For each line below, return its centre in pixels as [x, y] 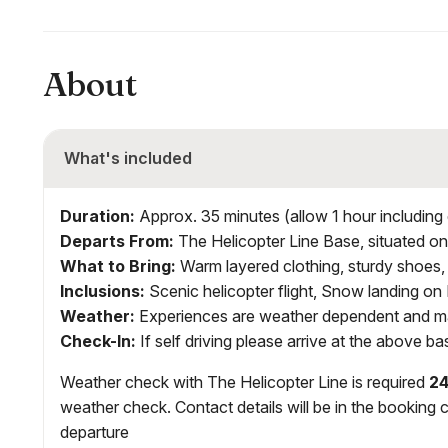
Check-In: [98, 340]
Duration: [97, 215]
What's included [128, 157]
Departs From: [117, 240]
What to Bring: [118, 265]
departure [94, 431]
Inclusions [100, 290]
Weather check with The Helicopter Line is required [244, 381]
